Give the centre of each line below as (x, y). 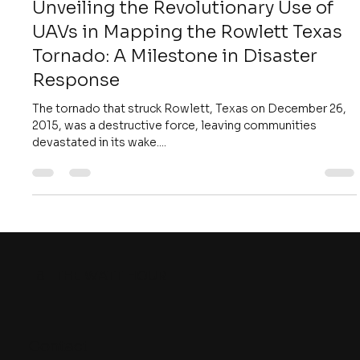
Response (76, 125)
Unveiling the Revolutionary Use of (183, 52)
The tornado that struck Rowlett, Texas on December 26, (190, 153)
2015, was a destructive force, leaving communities (175, 170)
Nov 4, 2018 (95, 20)
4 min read (165, 20)
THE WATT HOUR (110, 320)
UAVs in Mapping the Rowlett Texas (188, 76)
